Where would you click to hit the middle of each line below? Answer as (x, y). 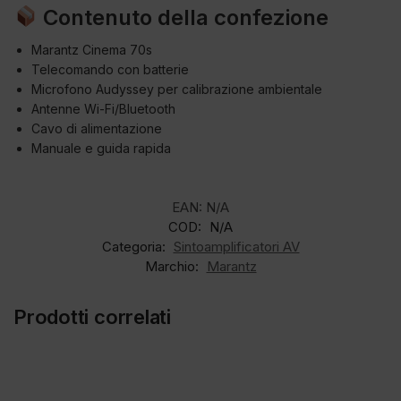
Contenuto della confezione (183, 17)
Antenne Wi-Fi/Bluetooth (103, 108)
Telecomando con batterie (110, 69)
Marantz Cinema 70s (92, 49)
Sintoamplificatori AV (236, 246)
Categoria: (135, 246)
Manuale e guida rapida (101, 148)
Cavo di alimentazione (97, 128)
